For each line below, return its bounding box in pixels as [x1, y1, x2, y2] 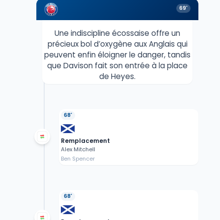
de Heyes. [99, 71, 136, 82]
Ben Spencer [60, 155, 95, 163]
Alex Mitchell [60, 145, 95, 154]
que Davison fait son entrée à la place [47, 60, 188, 71]
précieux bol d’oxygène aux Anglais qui [47, 39, 188, 50]
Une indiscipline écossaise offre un [55, 28, 180, 39]
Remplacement [60, 137, 110, 145]
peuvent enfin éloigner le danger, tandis [44, 50, 191, 60]
